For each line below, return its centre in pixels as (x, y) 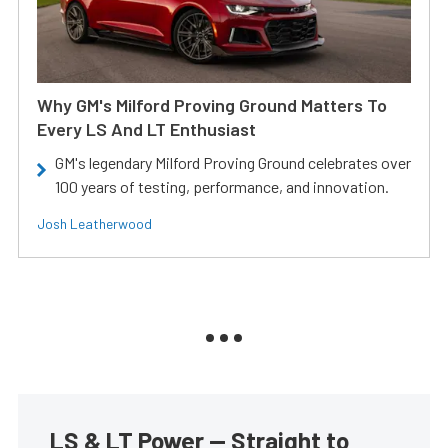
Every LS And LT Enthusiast (146, 129)
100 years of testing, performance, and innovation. (222, 187)
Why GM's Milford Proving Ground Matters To (212, 105)
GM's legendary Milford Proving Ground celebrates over (233, 163)
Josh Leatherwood (94, 224)
